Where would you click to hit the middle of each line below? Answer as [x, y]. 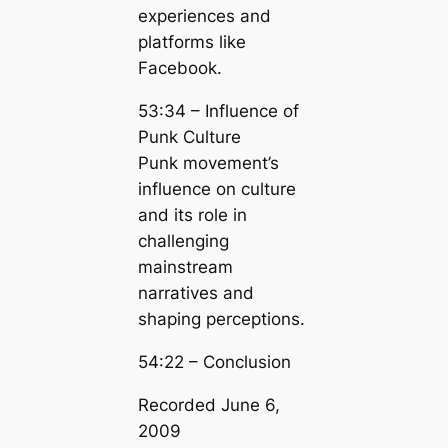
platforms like [191, 42]
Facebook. [179, 68]
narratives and [195, 293]
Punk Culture [189, 137]
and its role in [192, 215]
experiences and [204, 16]
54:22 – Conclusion [214, 362]
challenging [183, 241]
